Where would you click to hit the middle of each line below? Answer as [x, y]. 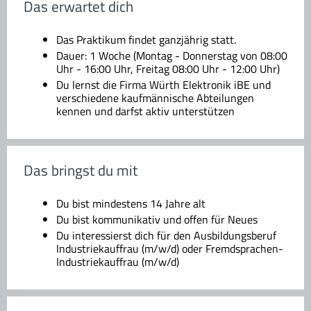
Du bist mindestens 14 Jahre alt [131, 204]
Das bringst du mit [81, 170]
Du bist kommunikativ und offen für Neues [157, 220]
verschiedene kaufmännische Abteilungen [155, 98]
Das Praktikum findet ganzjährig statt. [146, 40]
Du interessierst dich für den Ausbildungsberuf [166, 236]
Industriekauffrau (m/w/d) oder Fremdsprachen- [170, 249]
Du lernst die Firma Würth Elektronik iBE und [163, 85]
